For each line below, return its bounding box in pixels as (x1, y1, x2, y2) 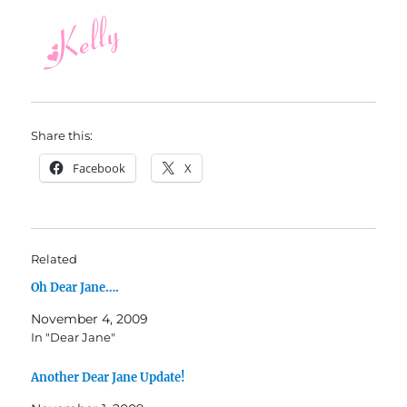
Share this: (31, 128, 94, 144)
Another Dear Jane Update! (31, 370, 186, 386)
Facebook (73, 160, 126, 177)
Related (31, 252, 78, 267)
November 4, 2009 (31, 311, 149, 328)
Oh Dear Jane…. (31, 280, 120, 296)
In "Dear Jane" (31, 330, 116, 345)
